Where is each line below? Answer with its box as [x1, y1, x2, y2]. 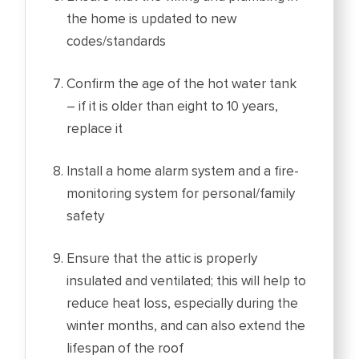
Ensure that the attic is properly [67, 250, 258, 268]
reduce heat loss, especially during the [67, 295, 299, 313]
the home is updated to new [67, 10, 237, 28]
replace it [67, 120, 123, 138]
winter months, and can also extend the [67, 317, 306, 335]
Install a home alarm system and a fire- [67, 163, 300, 180]
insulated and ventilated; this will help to [67, 272, 307, 290]
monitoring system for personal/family [67, 185, 296, 203]
